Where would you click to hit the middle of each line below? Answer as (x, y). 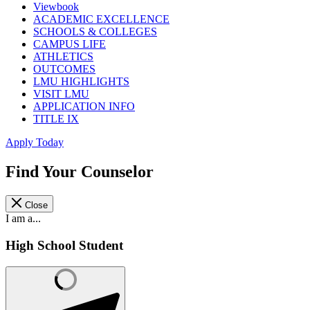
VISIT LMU (61, 94)
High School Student (64, 245)
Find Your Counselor (80, 172)
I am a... (23, 219)
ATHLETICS (63, 57)
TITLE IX (56, 119)
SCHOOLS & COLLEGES (95, 32)
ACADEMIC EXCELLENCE (101, 19)
